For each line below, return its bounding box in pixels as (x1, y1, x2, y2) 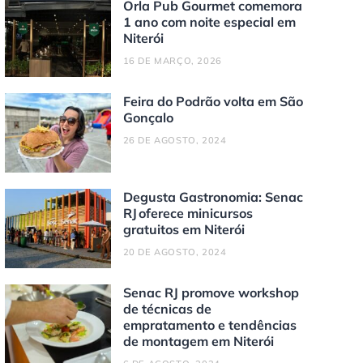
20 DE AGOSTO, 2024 (122, 246, 227, 258)
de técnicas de (122, 301, 211, 318)
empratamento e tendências (122, 317, 297, 334)
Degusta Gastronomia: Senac (122, 188, 303, 205)
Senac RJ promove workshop (122, 284, 299, 301)
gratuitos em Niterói (122, 220, 245, 237)
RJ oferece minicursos (122, 204, 253, 221)
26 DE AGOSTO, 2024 (122, 134, 227, 146)
